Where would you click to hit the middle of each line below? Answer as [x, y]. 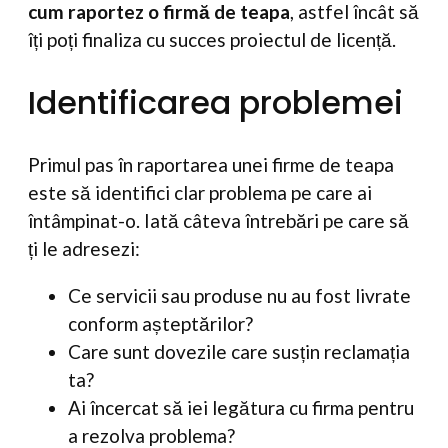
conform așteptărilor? [160, 324]
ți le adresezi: [84, 249]
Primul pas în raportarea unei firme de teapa [211, 165]
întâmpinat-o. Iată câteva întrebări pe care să [218, 221]
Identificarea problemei [215, 102]
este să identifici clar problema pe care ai [200, 193]
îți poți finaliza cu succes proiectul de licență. [212, 39]
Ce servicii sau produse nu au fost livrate [239, 296]
